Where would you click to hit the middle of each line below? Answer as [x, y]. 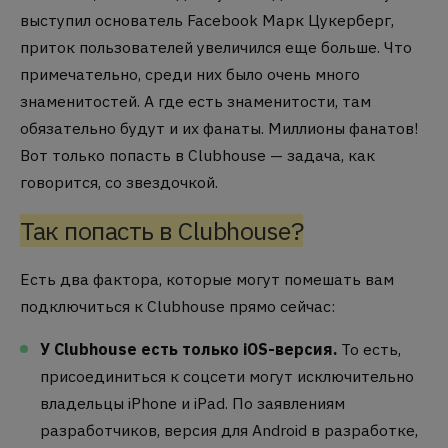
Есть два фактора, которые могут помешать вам [207, 279]
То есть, [371, 349]
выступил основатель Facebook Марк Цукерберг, [207, 20]
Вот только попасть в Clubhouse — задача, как [197, 155]
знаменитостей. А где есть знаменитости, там [195, 101]
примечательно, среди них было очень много [190, 74]
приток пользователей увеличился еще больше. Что [216, 47]
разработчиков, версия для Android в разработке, [229, 430]
